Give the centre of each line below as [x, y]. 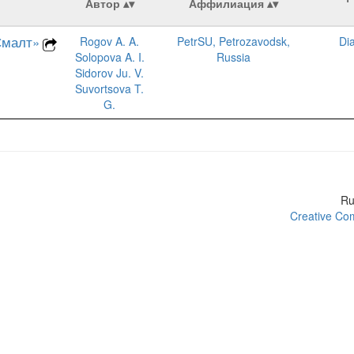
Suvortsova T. [109, 88]
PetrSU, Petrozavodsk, [233, 41]
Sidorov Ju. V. [109, 73]
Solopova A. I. [109, 57]
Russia [233, 57]
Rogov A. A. [109, 41]
